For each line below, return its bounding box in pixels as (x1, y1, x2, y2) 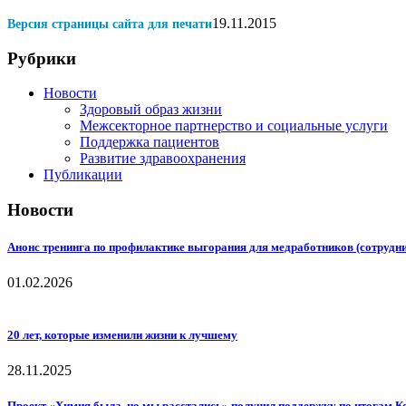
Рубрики (7, 48, 76, 68)
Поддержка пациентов (80, 134, 219, 150)
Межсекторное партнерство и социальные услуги (80, 118, 388, 134)
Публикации (43, 167, 122, 183)
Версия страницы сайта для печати (7, 16, 212, 31)
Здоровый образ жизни (80, 101, 222, 118)
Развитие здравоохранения (80, 150, 246, 167)
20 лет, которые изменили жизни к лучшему (7, 327, 237, 342)
